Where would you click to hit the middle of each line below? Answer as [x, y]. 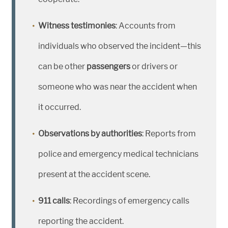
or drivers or [154, 67]
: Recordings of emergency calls [130, 201]
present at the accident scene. [94, 175]
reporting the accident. [81, 221]
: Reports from [169, 134]
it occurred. [60, 107]
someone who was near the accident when [118, 87]
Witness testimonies [77, 26]
